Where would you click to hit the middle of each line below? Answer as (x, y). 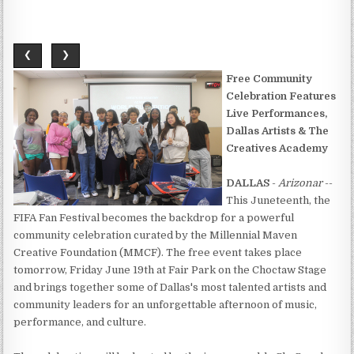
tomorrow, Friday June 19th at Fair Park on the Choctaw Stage (170, 269)
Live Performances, (277, 113)
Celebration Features (281, 96)
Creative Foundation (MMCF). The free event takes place (158, 252)
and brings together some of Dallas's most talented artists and (170, 287)
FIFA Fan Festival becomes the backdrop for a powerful (154, 217)
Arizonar (301, 183)
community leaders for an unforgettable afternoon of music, (166, 304)
